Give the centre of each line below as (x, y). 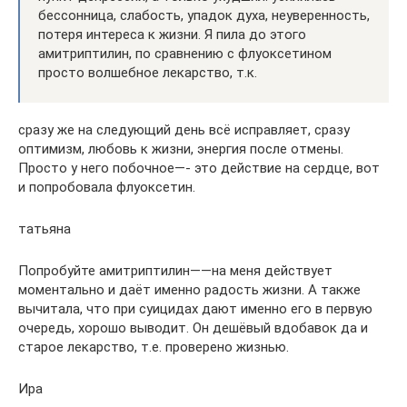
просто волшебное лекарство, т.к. (148, 73)
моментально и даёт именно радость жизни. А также (189, 290)
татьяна (45, 229)
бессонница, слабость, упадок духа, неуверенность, (204, 15)
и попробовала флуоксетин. (107, 187)
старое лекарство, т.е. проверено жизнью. (154, 347)
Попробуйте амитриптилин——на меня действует (175, 271)
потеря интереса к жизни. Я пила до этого (172, 35)
